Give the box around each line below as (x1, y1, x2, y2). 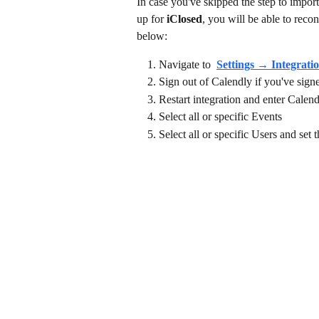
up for (137, 12, 167, 25)
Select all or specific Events (159, 110, 282, 123)
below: (137, 29, 170, 42)
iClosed (167, 12, 202, 25)
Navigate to (159, 58, 214, 70)
